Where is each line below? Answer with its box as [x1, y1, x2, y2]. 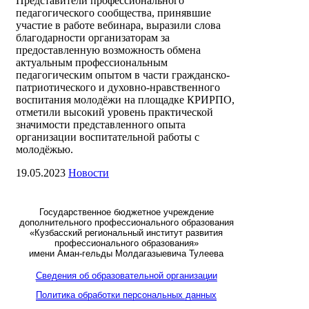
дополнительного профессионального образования [19, 217, 234, 228]
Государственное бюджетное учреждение [39, 207, 214, 218]
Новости [68, 167, 109, 179]
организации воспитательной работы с [16, 131, 199, 143]
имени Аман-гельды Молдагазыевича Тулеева [29, 248, 223, 259]
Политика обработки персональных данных [36, 290, 217, 301]
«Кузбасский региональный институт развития [30, 228, 223, 239]
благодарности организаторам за [16, 32, 170, 44]
